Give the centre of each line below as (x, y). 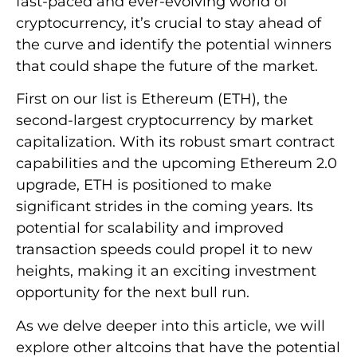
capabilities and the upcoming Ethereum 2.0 (177, 164)
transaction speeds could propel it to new (164, 250)
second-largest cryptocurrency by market (165, 121)
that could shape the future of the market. (167, 66)
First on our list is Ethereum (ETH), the (152, 99)
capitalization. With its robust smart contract (175, 142)
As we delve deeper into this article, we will (171, 326)
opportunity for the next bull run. (133, 293)
